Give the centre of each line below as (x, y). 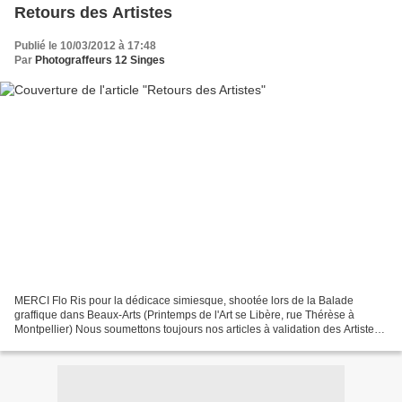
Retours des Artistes (93, 13)
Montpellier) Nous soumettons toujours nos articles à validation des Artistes (197, 329)
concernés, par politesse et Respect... (105, 343)
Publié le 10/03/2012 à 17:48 (85, 46)
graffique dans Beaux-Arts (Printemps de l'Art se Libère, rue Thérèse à (184, 315)
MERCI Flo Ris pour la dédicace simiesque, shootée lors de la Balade (184, 300)
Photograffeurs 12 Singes (100, 61)
